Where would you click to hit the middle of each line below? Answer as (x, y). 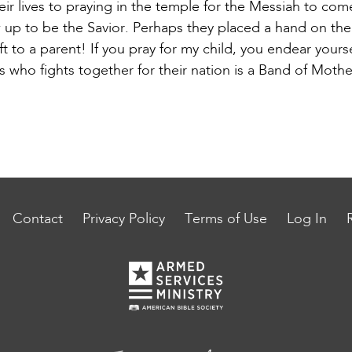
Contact (38, 219)
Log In (307, 219)
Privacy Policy (124, 219)
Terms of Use (226, 219)
